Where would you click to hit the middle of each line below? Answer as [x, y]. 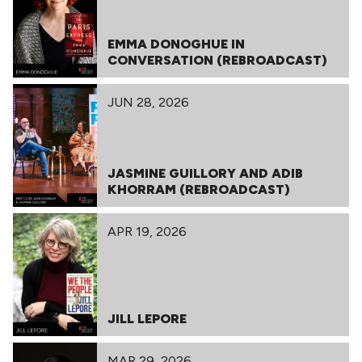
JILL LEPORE [147, 319]
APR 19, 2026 [147, 232]
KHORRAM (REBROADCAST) [198, 190]
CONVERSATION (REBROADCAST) [217, 61]
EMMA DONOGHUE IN [176, 44]
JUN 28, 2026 [148, 103]
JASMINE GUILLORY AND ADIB [205, 174]
